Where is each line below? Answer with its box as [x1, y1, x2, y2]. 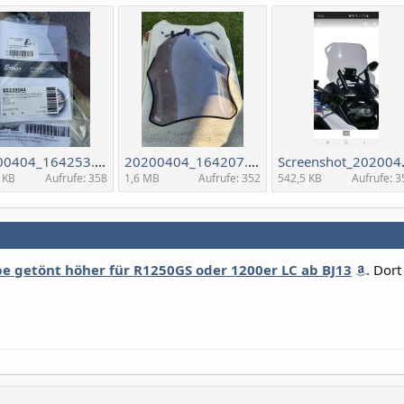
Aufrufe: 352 [198, 170, 261, 186]
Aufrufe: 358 [45, 170, 107, 186]
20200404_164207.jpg [248, 151, 259, 170]
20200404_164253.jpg [95, 151, 106, 170]
